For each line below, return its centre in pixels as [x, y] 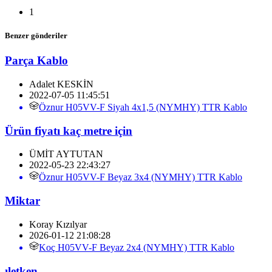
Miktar [22, 201]
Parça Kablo [36, 61]
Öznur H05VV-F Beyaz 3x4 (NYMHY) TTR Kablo [141, 177]
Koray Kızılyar [58, 224]
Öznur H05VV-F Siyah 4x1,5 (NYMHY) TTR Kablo [143, 107]
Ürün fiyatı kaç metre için [69, 131]
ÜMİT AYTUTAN [66, 154]
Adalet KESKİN [61, 84]
